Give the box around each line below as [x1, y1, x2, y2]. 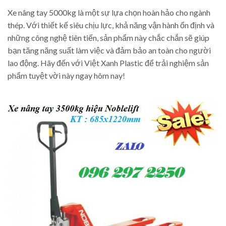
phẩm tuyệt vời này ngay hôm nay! [8, 70, 125, 80]
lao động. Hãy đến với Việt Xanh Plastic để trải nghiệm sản [8, 58, 209, 68]
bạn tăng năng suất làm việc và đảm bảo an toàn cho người [8, 45, 211, 55]
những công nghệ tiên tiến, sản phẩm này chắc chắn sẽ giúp [8, 32, 209, 42]
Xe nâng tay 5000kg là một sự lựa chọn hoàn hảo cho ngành [8, 7, 210, 17]
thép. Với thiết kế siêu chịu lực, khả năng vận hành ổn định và [8, 20, 214, 30]
